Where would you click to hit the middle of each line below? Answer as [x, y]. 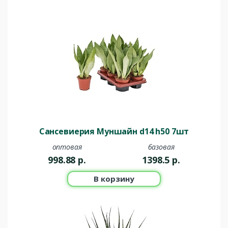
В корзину [114, 179]
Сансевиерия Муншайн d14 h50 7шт [114, 132]
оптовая [67, 147]
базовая [161, 147]
